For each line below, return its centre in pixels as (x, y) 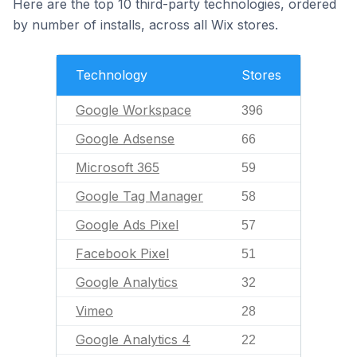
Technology (112, 75)
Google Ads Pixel (127, 225)
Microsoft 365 (118, 167)
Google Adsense (125, 139)
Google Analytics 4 (133, 339)
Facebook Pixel (122, 253)
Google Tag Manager (139, 196)
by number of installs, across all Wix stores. (145, 25)
